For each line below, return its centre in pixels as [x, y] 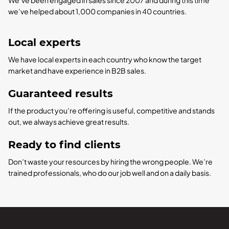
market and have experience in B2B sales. [77, 70]
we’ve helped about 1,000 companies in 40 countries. [97, 11]
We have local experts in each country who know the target [105, 59]
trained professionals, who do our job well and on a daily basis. [110, 173]
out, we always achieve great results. [69, 121]
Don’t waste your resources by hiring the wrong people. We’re [110, 161]
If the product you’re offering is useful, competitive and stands [111, 110]
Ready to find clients [64, 144]
